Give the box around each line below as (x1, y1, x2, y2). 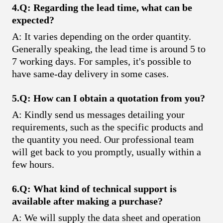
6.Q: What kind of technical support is (12, 183, 177, 194)
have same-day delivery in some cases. (12, 68, 169, 79)
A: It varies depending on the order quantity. (12, 30, 191, 42)
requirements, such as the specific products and (12, 121, 203, 132)
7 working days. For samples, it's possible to (12, 55, 191, 67)
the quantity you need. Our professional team (12, 133, 194, 145)
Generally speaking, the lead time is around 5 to (12, 43, 206, 54)
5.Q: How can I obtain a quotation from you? (12, 92, 205, 104)
